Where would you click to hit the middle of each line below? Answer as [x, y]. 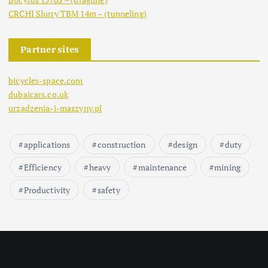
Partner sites [50, 49]
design [185, 144]
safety [109, 190]
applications [47, 144]
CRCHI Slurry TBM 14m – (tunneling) [77, 13]
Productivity [47, 190]
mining [227, 167]
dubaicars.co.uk [39, 94]
